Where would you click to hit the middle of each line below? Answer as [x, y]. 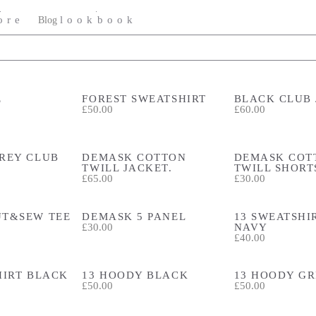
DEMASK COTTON [134, 157]
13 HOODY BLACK [135, 275]
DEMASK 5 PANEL [134, 216]
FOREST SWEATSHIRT [144, 98]
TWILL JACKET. [127, 168]
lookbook [99, 19]
